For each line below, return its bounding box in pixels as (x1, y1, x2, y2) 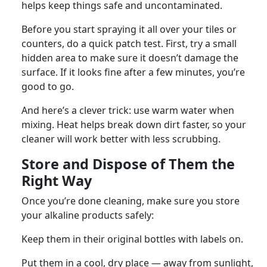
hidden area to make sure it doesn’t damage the (21, 51, 238, 64)
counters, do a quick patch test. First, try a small (21, 36, 237, 50)
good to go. (21, 79, 74, 93)
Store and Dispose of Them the (21, 154, 235, 173)
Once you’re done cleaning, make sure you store (21, 194, 240, 207)
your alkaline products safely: (21, 208, 154, 222)
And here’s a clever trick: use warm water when (21, 103, 234, 117)
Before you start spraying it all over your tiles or (21, 22, 237, 36)
